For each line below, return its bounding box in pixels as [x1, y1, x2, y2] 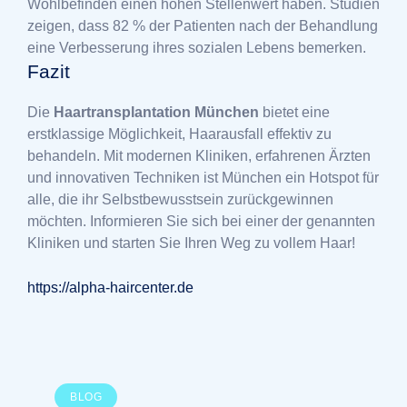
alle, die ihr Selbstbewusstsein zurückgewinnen [27, 191, 333, 207]
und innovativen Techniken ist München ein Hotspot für [27, 169, 379, 185]
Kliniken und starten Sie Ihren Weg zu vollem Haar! [27, 234, 355, 251]
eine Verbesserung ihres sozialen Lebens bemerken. [27, 39, 366, 55]
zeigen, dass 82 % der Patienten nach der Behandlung [27, 17, 378, 34]
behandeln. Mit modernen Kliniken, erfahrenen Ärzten [27, 147, 371, 164]
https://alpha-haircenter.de [27, 279, 194, 295]
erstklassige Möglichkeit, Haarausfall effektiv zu [27, 125, 332, 142]
